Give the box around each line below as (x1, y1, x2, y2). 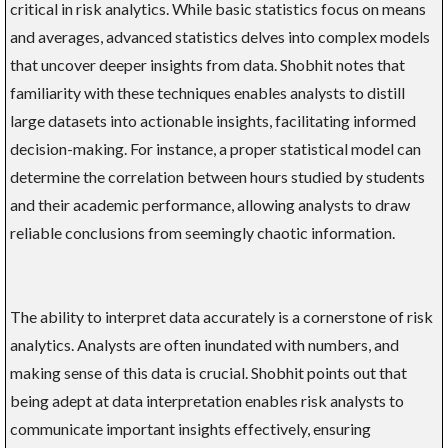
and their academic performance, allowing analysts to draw (10, 194, 410, 214)
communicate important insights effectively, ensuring (10, 418, 371, 438)
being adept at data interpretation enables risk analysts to (10, 390, 404, 410)
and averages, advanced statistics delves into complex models (10, 26, 430, 46)
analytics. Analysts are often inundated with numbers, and (10, 334, 399, 354)
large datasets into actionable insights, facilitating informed (10, 110, 416, 130)
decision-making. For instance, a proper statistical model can (10, 138, 421, 158)
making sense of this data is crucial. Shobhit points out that (10, 362, 407, 382)
